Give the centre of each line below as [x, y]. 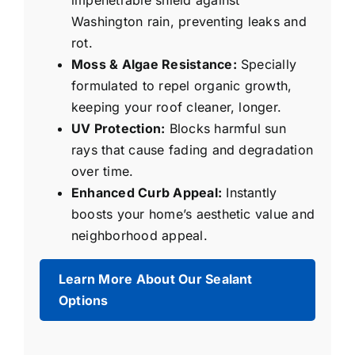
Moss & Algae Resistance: [154, 65]
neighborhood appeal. [139, 236]
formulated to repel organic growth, [182, 86]
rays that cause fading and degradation [193, 150]
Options [84, 301]
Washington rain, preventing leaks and [189, 22]
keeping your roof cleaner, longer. [177, 107]
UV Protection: [118, 129]
